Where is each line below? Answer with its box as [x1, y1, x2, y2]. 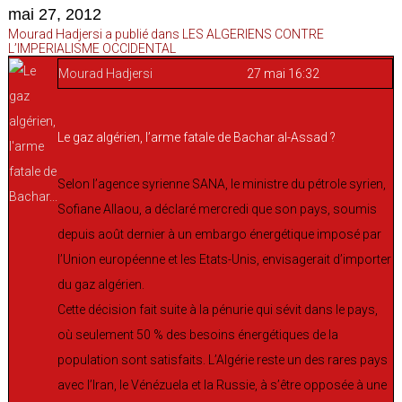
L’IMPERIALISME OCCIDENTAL [8, 40, 176, 56]
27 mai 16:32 [247, 66, 319, 81]
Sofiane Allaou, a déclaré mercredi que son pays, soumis [57, 201, 377, 216]
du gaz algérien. [57, 276, 144, 292]
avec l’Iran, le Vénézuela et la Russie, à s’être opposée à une [57, 377, 387, 392]
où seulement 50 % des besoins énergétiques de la [57, 327, 338, 342]
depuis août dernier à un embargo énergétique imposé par [57, 226, 381, 241]
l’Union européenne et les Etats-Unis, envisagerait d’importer [57, 251, 391, 267]
